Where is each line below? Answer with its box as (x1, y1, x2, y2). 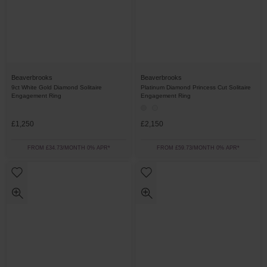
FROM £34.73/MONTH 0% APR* (27, 145, 110, 151)
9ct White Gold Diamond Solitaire (11, 84, 102, 91)
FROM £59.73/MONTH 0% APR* (157, 145, 240, 151)
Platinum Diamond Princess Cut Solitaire (141, 84, 251, 91)
